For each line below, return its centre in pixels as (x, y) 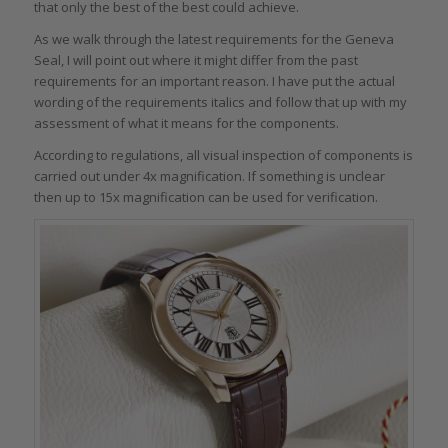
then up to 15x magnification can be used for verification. (205, 196)
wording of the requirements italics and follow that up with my (220, 101)
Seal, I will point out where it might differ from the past (195, 59)
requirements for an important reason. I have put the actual (214, 80)
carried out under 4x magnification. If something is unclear (209, 175)
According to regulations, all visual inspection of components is (223, 154)
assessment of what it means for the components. (186, 122)
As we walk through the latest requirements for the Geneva (213, 38)
